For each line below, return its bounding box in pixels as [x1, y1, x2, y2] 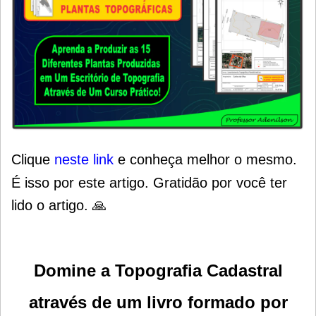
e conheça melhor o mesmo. [114, 151, 297, 167]
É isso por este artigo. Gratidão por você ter [11, 174, 287, 190]
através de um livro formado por [28, 292, 288, 312]
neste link [54, 151, 114, 167]
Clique [11, 151, 54, 167]
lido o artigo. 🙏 [11, 197, 107, 213]
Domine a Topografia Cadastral [33, 260, 283, 280]
